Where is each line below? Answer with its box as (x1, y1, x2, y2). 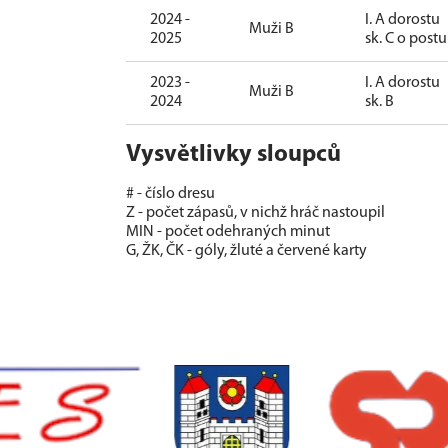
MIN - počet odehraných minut (126, 224, 330, 241)
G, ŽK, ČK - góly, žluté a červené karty (126, 243, 367, 260)
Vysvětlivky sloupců (126, 143, 341, 168)
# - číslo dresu (126, 186, 215, 203)
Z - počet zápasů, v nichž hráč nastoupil (126, 205, 385, 222)
